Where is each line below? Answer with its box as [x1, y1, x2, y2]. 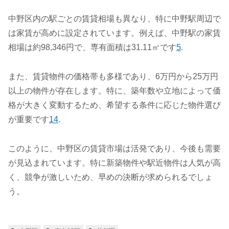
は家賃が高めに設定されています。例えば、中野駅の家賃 [8, 29, 221, 38]
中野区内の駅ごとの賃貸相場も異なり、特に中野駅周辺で [8, 14, 221, 24]
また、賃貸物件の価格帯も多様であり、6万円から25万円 [8, 72, 218, 81]
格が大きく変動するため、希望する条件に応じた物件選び [8, 100, 221, 109]
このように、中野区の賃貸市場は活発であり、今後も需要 [8, 144, 221, 153]
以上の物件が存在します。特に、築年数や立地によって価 [8, 86, 221, 95]
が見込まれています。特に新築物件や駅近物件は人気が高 [8, 158, 221, 167]
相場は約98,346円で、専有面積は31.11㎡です [8, 43, 176, 52]
